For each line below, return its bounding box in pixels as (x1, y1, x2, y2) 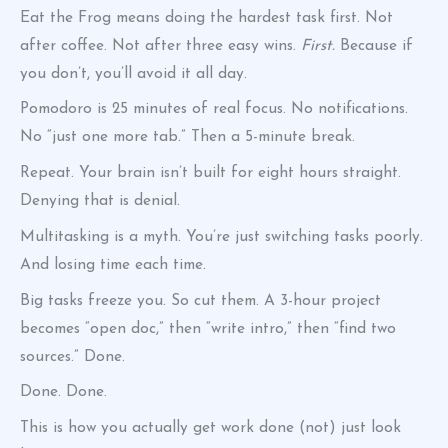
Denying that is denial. (20, 193, 180, 210)
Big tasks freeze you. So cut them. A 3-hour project (20, 292, 381, 309)
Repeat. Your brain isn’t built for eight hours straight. (20, 165, 401, 182)
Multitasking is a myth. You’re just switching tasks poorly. (20, 228, 423, 245)
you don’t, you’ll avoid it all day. (20, 65, 247, 82)
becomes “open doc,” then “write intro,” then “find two (20, 320, 396, 337)
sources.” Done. (20, 348, 125, 365)
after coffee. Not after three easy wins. (20, 37, 301, 54)
